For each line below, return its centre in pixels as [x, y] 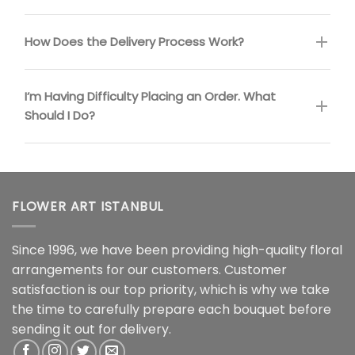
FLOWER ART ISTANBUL [88, 206]
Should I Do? [60, 115]
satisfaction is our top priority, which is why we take [171, 289]
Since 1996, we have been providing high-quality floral [177, 250]
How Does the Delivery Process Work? [134, 41]
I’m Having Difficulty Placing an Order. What [150, 96]
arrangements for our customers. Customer [149, 269]
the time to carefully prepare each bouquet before [172, 309]
